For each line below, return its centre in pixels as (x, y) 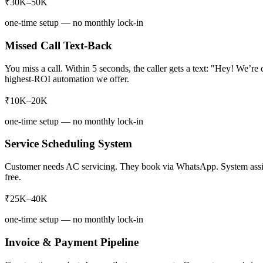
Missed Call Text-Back (58, 46)
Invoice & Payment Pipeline (72, 242)
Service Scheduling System (68, 144)
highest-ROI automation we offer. (67, 79)
